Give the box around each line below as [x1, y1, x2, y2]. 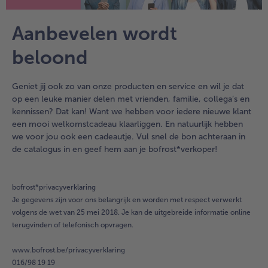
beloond [12, 46, 88, 69]
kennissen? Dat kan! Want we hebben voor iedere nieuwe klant [12, 106, 251, 117]
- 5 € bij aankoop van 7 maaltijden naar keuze [68, 156, 243, 166]
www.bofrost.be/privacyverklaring [12, 246, 125, 255]
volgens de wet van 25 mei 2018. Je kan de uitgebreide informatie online [12, 208, 251, 217]
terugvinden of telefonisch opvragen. [12, 221, 133, 230]
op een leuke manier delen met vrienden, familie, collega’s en [12, 94, 249, 105]
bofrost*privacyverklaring [12, 183, 96, 192]
